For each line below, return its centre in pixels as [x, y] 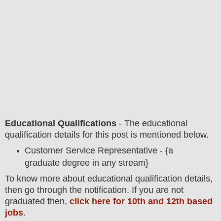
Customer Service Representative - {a [99, 150]
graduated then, [37, 201]
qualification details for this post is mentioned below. [107, 134]
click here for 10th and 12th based [141, 201]
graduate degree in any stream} [86, 163]
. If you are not [155, 190]
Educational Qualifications [61, 123]
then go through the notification [66, 190]
